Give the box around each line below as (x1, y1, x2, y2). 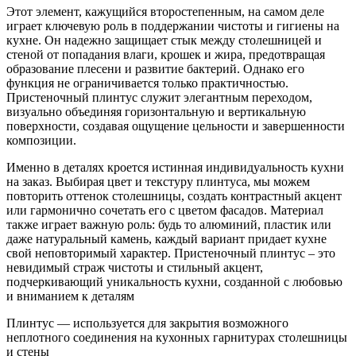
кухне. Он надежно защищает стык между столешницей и (6, 33, 322, 47)
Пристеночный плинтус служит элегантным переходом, (6, 90, 312, 104)
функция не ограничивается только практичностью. (6, 75, 288, 90)
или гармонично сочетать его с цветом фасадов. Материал (6, 203, 323, 217)
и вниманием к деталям (6, 288, 134, 303)
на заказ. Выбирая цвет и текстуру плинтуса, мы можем (6, 174, 310, 188)
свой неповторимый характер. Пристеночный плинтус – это (6, 246, 335, 260)
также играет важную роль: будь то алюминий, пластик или (6, 217, 331, 231)
